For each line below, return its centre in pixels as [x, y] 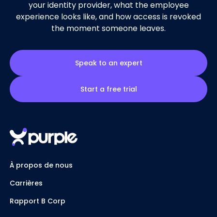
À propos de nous [41, 165]
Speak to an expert [108, 63]
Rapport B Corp [38, 201]
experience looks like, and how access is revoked [108, 16]
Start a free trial [108, 89]
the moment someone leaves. [108, 28]
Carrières [26, 183]
